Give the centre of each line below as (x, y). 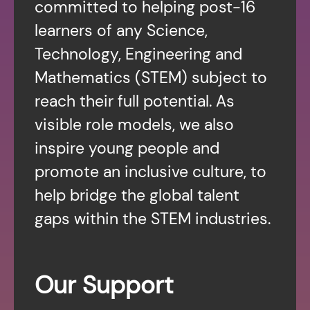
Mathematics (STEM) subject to (151, 78)
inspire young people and (127, 148)
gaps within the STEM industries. (153, 219)
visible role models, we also (134, 125)
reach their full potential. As (135, 101)
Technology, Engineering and (138, 54)
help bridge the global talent (137, 195)
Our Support (104, 285)
